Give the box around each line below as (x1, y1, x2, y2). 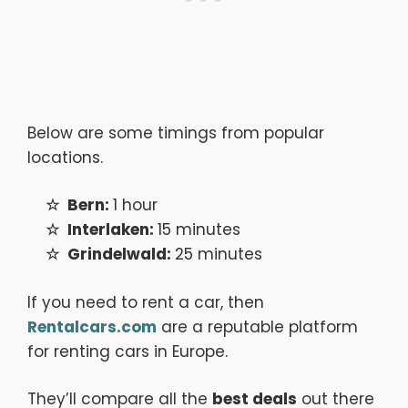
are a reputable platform (157, 315, 358, 338)
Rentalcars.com (27, 315, 157, 338)
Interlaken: (66, 219, 158, 241)
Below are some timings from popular (27, 121, 324, 144)
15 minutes (157, 219, 240, 241)
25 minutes (174, 243, 262, 266)
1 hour (112, 194, 158, 217)
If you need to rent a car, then (27, 291, 264, 313)
